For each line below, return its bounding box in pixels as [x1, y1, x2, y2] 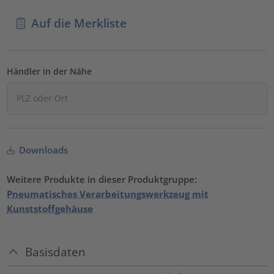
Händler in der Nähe [7, 65, 92, 78]
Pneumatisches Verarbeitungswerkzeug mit [7, 188, 209, 201]
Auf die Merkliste [31, 15, 127, 31]
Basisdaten [25, 243, 86, 259]
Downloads [17, 144, 68, 157]
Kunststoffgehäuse [7, 202, 94, 215]
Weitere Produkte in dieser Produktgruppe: [7, 173, 198, 186]
